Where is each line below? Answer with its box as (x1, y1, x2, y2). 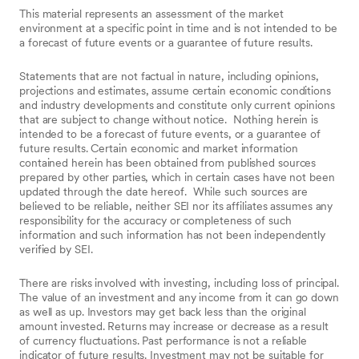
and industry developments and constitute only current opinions (19, 99, 335, 111)
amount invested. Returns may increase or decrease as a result (19, 320, 329, 333)
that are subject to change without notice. (19, 113, 227, 126)
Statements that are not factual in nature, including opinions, (19, 70, 319, 83)
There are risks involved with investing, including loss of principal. (19, 276, 340, 289)
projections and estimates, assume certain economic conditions (19, 84, 331, 97)
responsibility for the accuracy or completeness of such (19, 214, 292, 227)
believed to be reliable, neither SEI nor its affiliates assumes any (19, 200, 333, 212)
